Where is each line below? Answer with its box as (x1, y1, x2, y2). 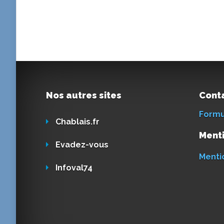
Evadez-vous (55, 140, 108, 150)
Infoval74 (55, 163, 92, 173)
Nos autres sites (46, 90, 121, 101)
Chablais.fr (55, 117, 99, 127)
